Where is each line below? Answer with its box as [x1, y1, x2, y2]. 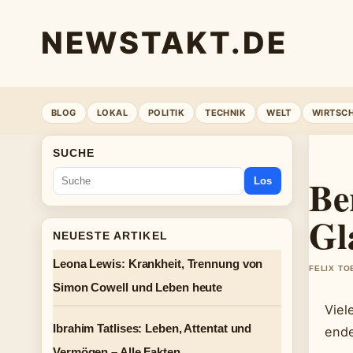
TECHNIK [205, 106, 247, 118]
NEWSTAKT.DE [41, 24, 288, 61]
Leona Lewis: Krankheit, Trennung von [53, 257, 263, 270]
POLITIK [147, 106, 185, 118]
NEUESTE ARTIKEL [53, 229, 168, 242]
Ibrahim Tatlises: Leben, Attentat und [53, 321, 252, 335]
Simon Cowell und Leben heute [53, 281, 223, 294]
